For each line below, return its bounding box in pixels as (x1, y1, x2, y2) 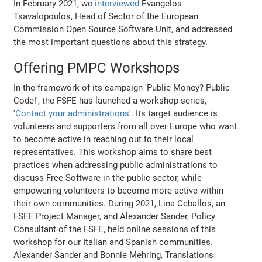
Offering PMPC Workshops (13, 59, 180, 76)
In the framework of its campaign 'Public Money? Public (13, 82, 230, 93)
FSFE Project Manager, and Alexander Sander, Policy (13, 211, 216, 222)
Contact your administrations (15, 108, 130, 119)
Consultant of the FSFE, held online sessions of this (13, 223, 216, 235)
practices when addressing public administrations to (13, 159, 218, 170)
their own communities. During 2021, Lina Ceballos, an (13, 198, 226, 209)
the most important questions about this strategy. (13, 36, 208, 47)
